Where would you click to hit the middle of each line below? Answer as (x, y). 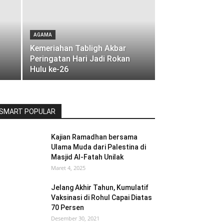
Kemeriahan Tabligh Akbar (78, 48)
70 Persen (67, 207)
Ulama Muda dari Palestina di (98, 147)
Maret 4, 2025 (68, 168)
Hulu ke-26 (49, 69)
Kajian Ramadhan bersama (94, 137)
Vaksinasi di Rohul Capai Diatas (101, 197)
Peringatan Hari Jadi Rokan (80, 59)
